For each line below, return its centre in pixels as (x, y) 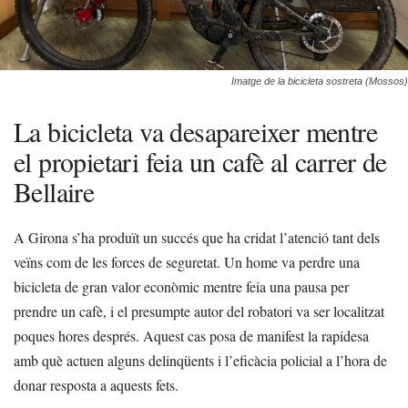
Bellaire (54, 191)
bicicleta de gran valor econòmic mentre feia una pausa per (181, 286)
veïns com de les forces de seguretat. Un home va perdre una (187, 262)
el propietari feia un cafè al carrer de (200, 161)
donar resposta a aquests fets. (96, 385)
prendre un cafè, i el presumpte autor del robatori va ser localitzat (199, 311)
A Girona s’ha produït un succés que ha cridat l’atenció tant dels (197, 237)
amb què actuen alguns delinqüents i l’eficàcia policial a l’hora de (200, 360)
